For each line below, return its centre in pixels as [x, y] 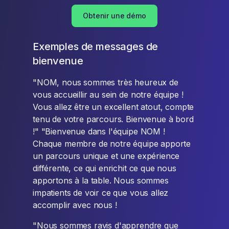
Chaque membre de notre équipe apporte [112, 144]
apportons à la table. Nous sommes [101, 181]
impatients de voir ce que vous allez [101, 193]
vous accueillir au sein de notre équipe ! [108, 95]
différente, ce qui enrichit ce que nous [105, 168]
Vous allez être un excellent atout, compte [113, 107]
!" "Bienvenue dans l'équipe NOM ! [99, 132]
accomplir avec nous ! [75, 205]
